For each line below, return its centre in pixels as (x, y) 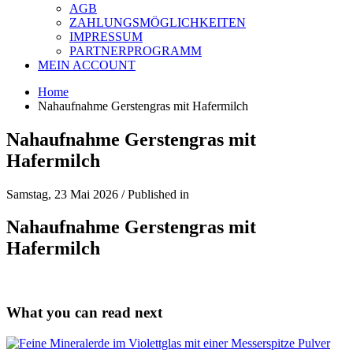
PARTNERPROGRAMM (136, 50)
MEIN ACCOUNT (87, 65)
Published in (158, 194)
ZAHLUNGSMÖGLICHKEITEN (158, 22)
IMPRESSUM (106, 36)
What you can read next (84, 313)
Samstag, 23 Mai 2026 (62, 194)
